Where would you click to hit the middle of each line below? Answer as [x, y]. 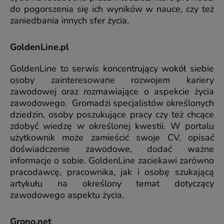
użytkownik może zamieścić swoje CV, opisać [112, 138]
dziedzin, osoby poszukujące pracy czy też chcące [112, 115]
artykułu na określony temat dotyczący [112, 184]
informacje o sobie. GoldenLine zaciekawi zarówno [112, 161]
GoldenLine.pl [39, 47]
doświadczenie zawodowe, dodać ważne [112, 149]
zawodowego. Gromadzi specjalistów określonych [112, 103]
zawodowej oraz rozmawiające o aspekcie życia [112, 92]
